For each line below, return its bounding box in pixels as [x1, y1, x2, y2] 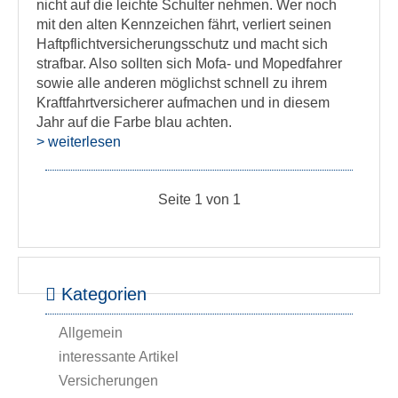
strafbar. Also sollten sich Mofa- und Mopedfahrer [36, 56, 342, 71]
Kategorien [56, 284, 147, 304]
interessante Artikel [59, 349, 179, 364]
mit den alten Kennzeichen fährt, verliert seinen [36, 17, 331, 32]
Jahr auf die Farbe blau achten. [36, 115, 232, 130]
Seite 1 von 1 [157, 192, 241, 207]
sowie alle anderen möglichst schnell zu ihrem [36, 76, 327, 91]
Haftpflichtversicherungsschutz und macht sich [36, 36, 328, 52]
